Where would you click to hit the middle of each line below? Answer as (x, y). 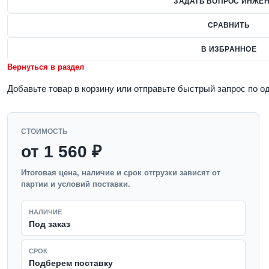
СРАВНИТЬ (229, 25)
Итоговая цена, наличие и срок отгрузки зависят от (121, 173)
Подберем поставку (71, 263)
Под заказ (50, 224)
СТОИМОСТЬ (44, 131)
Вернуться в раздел (46, 67)
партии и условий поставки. (76, 184)
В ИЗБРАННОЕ (229, 49)
